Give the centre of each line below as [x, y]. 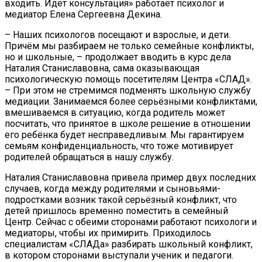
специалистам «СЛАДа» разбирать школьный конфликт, [129, 244]
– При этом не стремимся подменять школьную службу [128, 91]
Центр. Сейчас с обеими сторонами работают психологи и [131, 222]
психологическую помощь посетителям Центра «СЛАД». [128, 80]
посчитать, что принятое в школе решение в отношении [127, 124]
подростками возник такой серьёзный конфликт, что [121, 200]
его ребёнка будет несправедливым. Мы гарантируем [124, 135]
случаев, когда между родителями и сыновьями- [113, 189]
